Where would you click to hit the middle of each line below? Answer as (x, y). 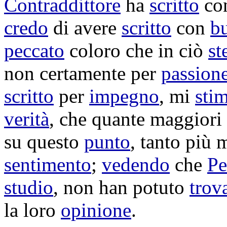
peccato (34, 50)
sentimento (48, 164)
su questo (44, 142)
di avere (85, 28)
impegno (124, 96)
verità (27, 119)
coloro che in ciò (136, 50)
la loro (32, 210)
